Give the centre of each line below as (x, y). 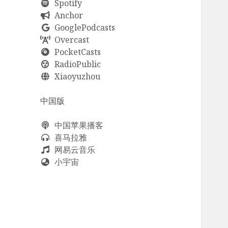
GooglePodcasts (83, 28)
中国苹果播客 (77, 125)
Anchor (67, 16)
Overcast (70, 40)
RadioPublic (76, 64)
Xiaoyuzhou (76, 77)
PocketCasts (76, 52)
